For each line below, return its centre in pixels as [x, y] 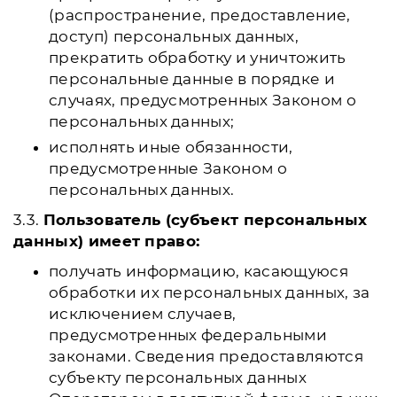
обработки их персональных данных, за [210, 292]
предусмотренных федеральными [188, 335]
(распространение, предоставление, [200, 15]
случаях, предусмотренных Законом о [202, 100]
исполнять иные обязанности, [171, 147]
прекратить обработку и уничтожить [198, 58]
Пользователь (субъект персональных [205, 220]
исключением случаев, [143, 314]
